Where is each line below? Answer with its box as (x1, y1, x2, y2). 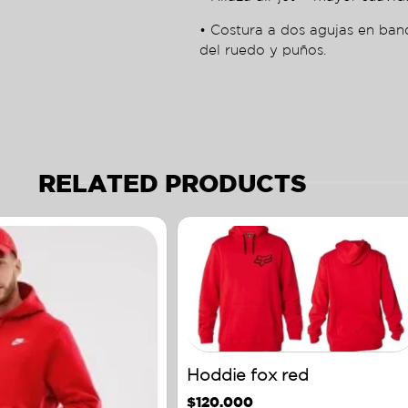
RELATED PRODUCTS (37, 168, 307, 197)
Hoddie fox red (187, 365, 310, 384)
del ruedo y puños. (199, 41, 327, 57)
